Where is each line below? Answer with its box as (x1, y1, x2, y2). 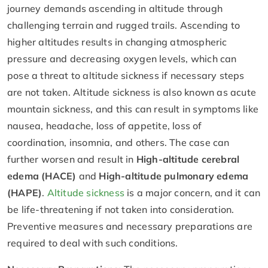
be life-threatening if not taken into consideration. (7, 203, 234, 215)
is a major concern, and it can (124, 186, 261, 199)
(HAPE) (7, 186, 42, 199)
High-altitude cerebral (136, 153, 240, 165)
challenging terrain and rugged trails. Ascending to (7, 19, 240, 31)
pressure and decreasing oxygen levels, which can (7, 52, 237, 65)
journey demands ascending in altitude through (7, 2, 223, 14)
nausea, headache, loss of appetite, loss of (7, 119, 202, 132)
